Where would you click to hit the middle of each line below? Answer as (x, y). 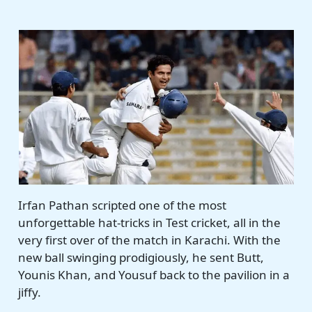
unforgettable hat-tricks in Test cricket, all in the (150, 222)
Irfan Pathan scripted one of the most (123, 205)
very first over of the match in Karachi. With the (150, 240)
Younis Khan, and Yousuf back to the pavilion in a (154, 274)
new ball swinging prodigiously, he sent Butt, (141, 257)
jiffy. (30, 292)
